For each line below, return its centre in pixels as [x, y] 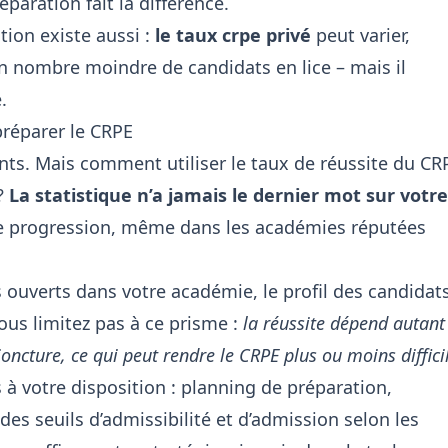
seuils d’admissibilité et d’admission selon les [227, 419]
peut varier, [360, 35]
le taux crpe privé [233, 35]
